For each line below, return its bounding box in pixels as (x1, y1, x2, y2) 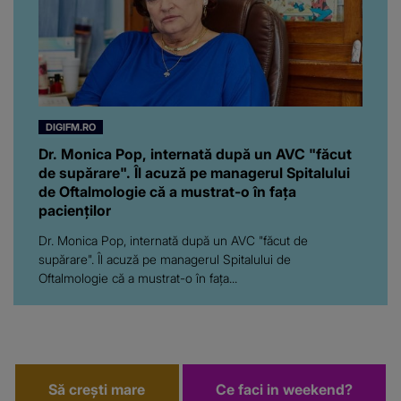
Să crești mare (48, 380, 146, 398)
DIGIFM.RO (46, 120, 96, 133)
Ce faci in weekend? (215, 380, 353, 398)
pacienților (38, 200, 111, 219)
